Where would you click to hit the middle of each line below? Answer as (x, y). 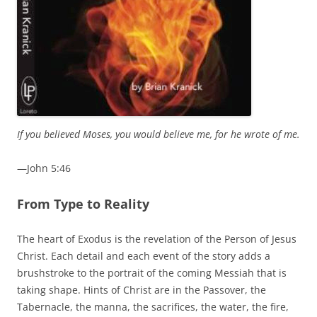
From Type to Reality (83, 204)
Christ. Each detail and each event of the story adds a (144, 256)
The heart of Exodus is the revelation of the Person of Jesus (157, 239)
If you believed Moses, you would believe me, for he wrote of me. (158, 134)
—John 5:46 (44, 168)
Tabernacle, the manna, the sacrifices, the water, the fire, (153, 307)
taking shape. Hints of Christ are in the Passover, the (142, 290)
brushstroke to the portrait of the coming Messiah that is (152, 273)
